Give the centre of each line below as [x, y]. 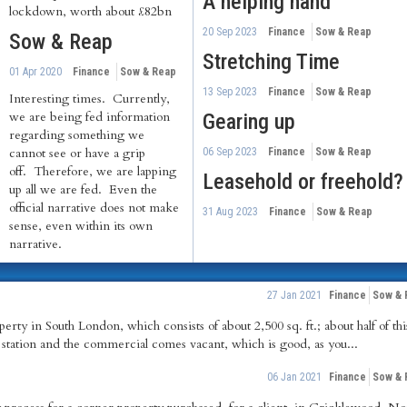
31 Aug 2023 [230, 212]
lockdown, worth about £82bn [90, 11]
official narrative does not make [94, 208]
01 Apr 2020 [35, 72]
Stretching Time [271, 62]
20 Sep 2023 [230, 32]
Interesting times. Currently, [89, 99]
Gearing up [249, 122]
